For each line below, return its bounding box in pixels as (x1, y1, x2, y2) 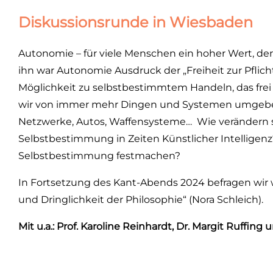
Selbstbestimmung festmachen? (18, 150, 180, 161)
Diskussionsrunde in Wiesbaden (18, 13, 253, 31)
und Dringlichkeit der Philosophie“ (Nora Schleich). (18, 194, 263, 205)
